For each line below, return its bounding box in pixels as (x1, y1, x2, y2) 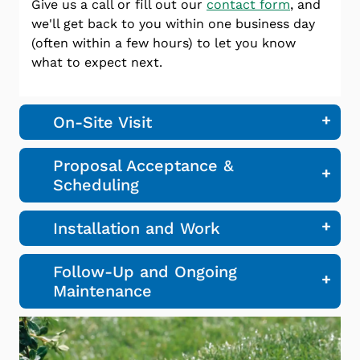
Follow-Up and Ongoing (52, 262, 237, 282)
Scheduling (52, 175, 139, 195)
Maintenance (52, 281, 152, 301)
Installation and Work (52, 219, 220, 239)
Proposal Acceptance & (52, 156, 234, 176)
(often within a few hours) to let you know (31, 35, 296, 51)
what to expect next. (31, 55, 162, 71)
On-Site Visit (52, 112, 152, 133)
